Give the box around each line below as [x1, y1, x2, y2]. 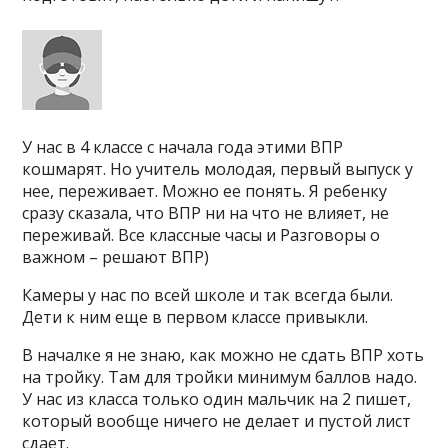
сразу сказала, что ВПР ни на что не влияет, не [22, 202, 390, 224]
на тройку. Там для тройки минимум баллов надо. [22, 366, 418, 388]
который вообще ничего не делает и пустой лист [22, 410, 412, 432]
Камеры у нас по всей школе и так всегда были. [22, 284, 394, 306]
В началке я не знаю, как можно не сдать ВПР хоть [22, 344, 425, 366]
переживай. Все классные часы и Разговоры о [22, 224, 381, 246]
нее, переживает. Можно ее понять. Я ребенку [22, 180, 388, 202]
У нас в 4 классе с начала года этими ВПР [22, 136, 344, 158]
